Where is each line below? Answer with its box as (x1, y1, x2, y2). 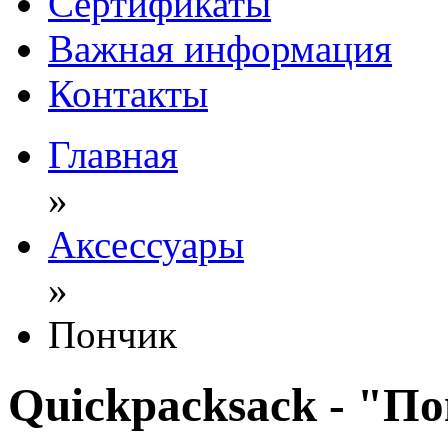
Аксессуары (48, 223, 244, 266)
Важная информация (48, 27, 392, 70)
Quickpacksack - (8, 379, 357, 432)
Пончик (48, 313, 177, 356)
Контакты (48, 72, 208, 115)
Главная (48, 133, 178, 176)
